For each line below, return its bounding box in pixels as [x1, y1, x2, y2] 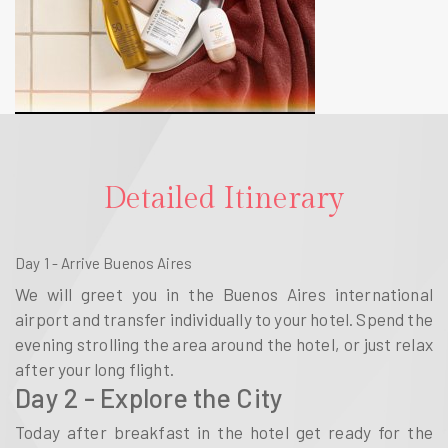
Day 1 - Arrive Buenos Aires [15, 254, 193, 273]
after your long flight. [15, 358, 174, 379]
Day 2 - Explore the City [15, 381, 284, 413]
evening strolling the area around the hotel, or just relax [15, 333, 433, 354]
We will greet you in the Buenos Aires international [15, 283, 433, 304]
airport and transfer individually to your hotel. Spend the [15, 308, 434, 329]
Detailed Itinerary [104, 181, 344, 218]
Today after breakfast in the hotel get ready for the [15, 422, 433, 443]
